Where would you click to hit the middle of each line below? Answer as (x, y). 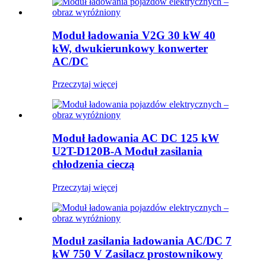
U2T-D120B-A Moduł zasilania (127, 151)
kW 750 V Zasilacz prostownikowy (137, 254)
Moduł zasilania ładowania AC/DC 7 (142, 241)
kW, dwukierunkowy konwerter (130, 48)
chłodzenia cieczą (94, 164)
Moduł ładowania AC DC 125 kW (136, 138)
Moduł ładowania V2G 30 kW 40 (134, 35)
